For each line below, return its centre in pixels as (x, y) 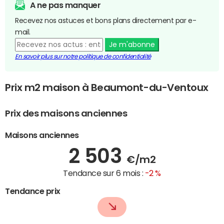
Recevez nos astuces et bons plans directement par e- (106, 20)
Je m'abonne (132, 44)
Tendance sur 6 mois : (104, 173)
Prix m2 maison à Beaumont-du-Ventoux (107, 88)
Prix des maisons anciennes (66, 113)
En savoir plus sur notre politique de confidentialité (83, 56)
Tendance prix (33, 191)
